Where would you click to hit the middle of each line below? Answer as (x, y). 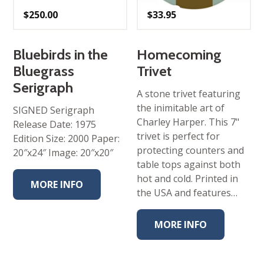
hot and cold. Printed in (188, 178)
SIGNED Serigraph (54, 110)
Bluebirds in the (61, 54)
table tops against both (189, 164)
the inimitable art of (181, 108)
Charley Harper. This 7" (188, 122)
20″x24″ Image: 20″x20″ (63, 152)
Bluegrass (44, 71)
